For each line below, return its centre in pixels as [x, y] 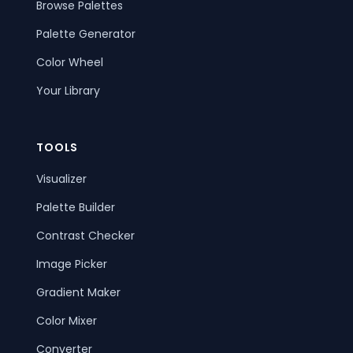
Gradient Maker [79, 293]
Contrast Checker [86, 236]
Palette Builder [76, 208]
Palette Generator [86, 34]
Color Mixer [67, 321]
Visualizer [62, 179]
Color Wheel [70, 63]
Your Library [69, 91]
